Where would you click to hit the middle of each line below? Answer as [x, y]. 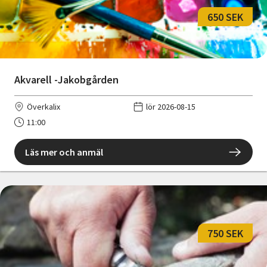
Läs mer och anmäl [64, 152]
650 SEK [225, 17]
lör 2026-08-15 [171, 107]
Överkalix [44, 107]
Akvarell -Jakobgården [66, 80]
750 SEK [225, 233]
